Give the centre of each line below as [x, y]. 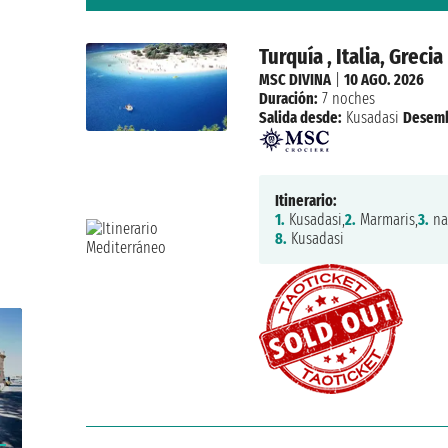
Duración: [289, 99]
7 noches [347, 99]
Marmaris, [387, 220]
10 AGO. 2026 [384, 80]
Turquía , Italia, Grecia [351, 57]
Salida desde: [301, 118]
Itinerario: [306, 201]
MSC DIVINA [295, 80]
